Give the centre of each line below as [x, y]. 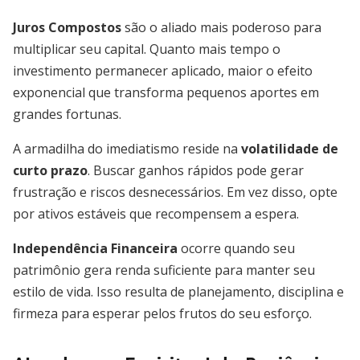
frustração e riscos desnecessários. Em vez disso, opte [175, 192]
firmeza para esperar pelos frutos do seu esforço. [162, 313]
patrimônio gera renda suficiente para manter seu [164, 270]
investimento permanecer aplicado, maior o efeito [163, 71]
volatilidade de [290, 149]
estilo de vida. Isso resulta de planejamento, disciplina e [178, 292]
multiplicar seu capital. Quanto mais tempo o [147, 49]
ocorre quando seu [236, 248]
